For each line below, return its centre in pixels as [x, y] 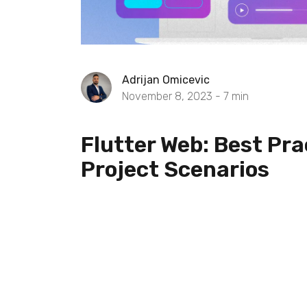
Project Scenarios [175, 169]
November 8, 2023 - [173, 96]
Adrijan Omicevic [166, 80]
